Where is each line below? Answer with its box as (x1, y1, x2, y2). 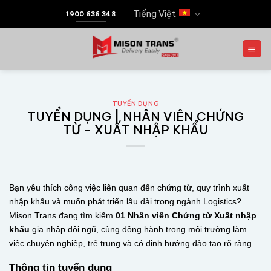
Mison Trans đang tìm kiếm (9, 211, 116, 220)
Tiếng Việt (133, 8, 177, 19)
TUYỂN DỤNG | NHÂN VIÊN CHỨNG (27, 108, 244, 124)
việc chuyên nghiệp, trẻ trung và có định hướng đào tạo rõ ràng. (9, 238, 254, 248)
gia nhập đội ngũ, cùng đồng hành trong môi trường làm (30, 224, 247, 234)
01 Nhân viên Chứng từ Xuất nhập (116, 211, 256, 220)
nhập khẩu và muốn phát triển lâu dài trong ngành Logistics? (9, 197, 241, 206)
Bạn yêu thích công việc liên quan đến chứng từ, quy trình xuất (9, 183, 249, 192)
